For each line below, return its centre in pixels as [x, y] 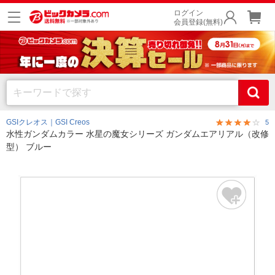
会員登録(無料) [198, 22]
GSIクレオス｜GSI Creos [48, 122]
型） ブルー [29, 147]
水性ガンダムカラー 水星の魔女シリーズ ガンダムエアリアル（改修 [137, 134]
